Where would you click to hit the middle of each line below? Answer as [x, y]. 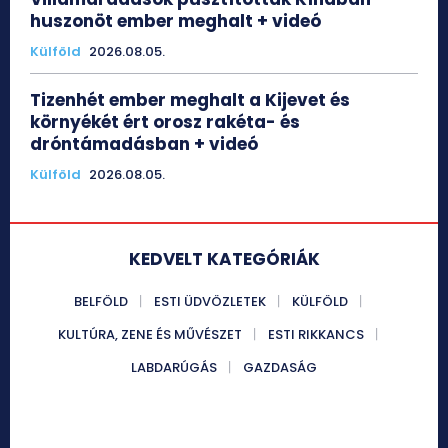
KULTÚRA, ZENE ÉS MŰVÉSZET [150, 335]
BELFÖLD [101, 302]
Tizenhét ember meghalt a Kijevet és [190, 100]
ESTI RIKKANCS [316, 335]
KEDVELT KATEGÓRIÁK [224, 259]
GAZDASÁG [280, 368]
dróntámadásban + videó [144, 144]
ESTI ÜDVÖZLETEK [210, 302]
